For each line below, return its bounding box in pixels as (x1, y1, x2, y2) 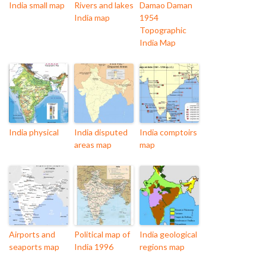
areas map (74, 140, 112, 150)
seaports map (9, 242, 59, 252)
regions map (140, 242, 185, 252)
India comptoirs (140, 127, 197, 138)
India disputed (74, 127, 128, 138)
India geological (140, 229, 197, 240)
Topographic (140, 25, 186, 36)
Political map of (74, 229, 130, 240)
